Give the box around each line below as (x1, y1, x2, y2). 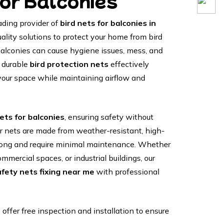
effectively (108, 59, 149, 69)
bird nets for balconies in (60, 18, 156, 28)
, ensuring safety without (64, 112, 153, 122)
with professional (94, 167, 159, 176)
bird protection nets (29, 59, 109, 69)
